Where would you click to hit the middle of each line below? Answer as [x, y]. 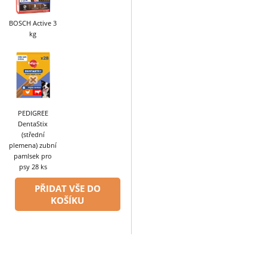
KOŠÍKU [68, 200]
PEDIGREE [33, 113]
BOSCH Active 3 [33, 23]
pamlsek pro [33, 156]
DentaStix [33, 123]
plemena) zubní [33, 145]
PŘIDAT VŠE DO [67, 188]
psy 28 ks [33, 166]
